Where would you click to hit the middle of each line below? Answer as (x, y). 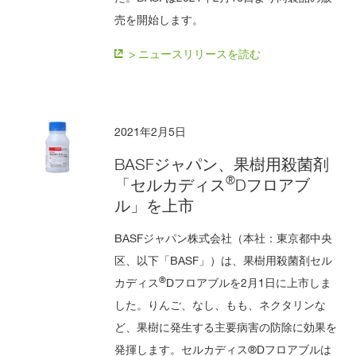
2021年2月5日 (151, 131)
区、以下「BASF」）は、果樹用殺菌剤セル (224, 260)
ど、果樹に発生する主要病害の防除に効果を (226, 327)
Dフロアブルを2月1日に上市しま (249, 282)
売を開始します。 (159, 19)
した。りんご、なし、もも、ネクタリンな (221, 304)
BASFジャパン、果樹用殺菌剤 (222, 164)
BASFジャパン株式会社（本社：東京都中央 (224, 238)
